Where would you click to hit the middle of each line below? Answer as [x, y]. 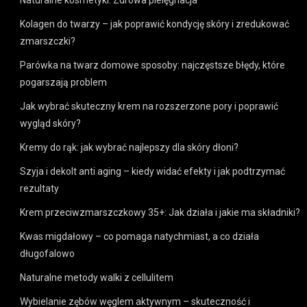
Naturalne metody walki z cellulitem [97, 278]
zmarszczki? [48, 41]
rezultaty [40, 189]
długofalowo [48, 254]
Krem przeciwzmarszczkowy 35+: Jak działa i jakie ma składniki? [160, 213]
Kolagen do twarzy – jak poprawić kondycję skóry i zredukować [155, 24]
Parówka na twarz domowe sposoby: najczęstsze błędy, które [153, 65]
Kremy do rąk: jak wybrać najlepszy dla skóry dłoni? [130, 148]
